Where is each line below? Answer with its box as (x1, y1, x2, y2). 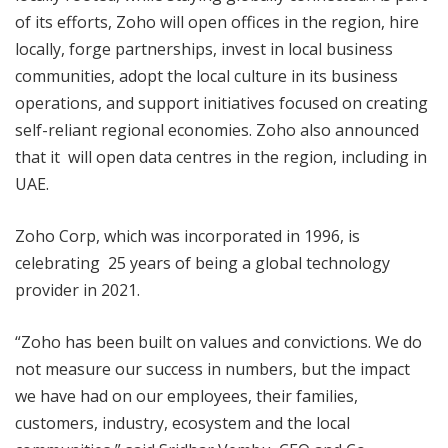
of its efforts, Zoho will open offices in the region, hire (15, 11, 419, 34)
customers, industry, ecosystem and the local (15, 412, 350, 435)
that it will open (15, 146, 139, 169)
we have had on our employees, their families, (15, 385, 358, 408)
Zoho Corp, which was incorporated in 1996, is (15, 225, 360, 248)
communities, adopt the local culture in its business (15, 65, 398, 88)
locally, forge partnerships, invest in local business (15, 38, 393, 61)
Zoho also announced (256, 119, 419, 142)
